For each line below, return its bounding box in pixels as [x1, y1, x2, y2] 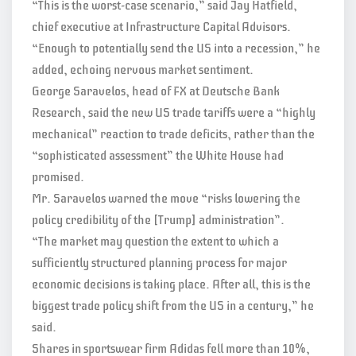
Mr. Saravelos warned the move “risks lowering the [32, 190, 300, 207]
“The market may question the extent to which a [32, 233, 279, 250]
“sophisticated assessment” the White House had [32, 147, 284, 164]
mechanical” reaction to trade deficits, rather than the [32, 126, 315, 142]
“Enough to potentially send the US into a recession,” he [32, 40, 320, 56]
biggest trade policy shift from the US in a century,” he [32, 297, 314, 314]
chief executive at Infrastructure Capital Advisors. [32, 18, 291, 35]
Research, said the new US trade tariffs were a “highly [32, 104, 315, 121]
